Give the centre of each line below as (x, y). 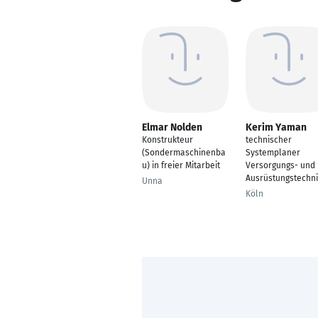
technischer (269, 140)
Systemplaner (273, 153)
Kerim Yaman (276, 127)
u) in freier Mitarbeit (181, 165)
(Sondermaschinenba (184, 153)
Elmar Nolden (172, 127)
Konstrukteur (168, 140)
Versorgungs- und (280, 165)
